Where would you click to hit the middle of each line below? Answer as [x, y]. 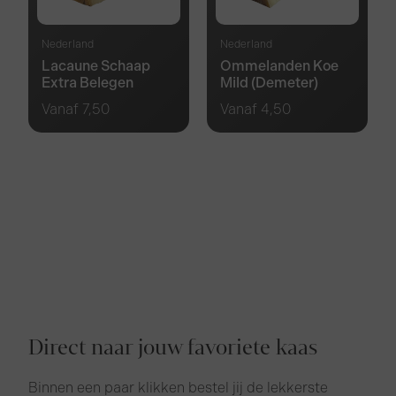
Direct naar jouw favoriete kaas [173, 348]
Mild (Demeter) [269, 83]
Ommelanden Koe [279, 66]
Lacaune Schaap [96, 66]
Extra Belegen [88, 83]
